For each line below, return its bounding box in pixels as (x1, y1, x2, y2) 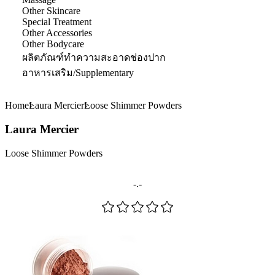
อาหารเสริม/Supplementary (22, 68, 134, 79)
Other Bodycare (22, 39, 84, 50)
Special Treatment (22, 17, 91, 28)
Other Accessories (22, 28, 92, 39)
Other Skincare (22, 6, 80, 17)
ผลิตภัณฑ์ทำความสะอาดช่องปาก (22, 52, 166, 63)
